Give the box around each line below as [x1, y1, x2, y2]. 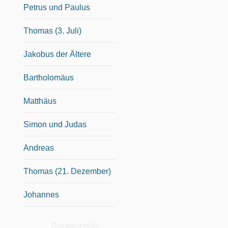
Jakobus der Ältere [23, 49, 91, 59]
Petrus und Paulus [23, 3, 90, 12]
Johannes [23, 190, 59, 199]
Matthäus [23, 96, 56, 105]
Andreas [23, 143, 54, 152]
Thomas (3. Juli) [23, 26, 81, 35]
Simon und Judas [23, 120, 87, 129]
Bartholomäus [23, 73, 74, 82]
